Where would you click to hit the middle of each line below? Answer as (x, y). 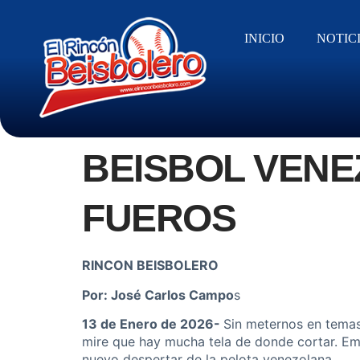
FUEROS (159, 219)
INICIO (265, 38)
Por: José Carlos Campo (158, 295)
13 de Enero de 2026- (153, 323)
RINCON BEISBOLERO (150, 266)
